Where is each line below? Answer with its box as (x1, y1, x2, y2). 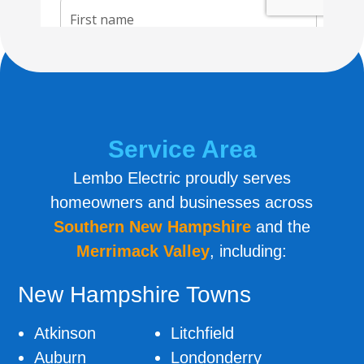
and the (250, 217, 310, 236)
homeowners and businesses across (50, 193, 314, 211)
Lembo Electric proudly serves (72, 168, 291, 187)
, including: (210, 241, 288, 260)
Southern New (53, 217, 162, 236)
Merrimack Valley (76, 241, 210, 260)
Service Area (107, 135, 257, 162)
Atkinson (34, 324, 97, 343)
